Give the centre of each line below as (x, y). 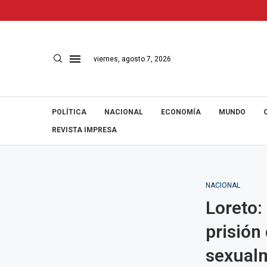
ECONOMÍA (181, 112)
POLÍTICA (69, 112)
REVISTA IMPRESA (84, 130)
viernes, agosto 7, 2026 (132, 59)
